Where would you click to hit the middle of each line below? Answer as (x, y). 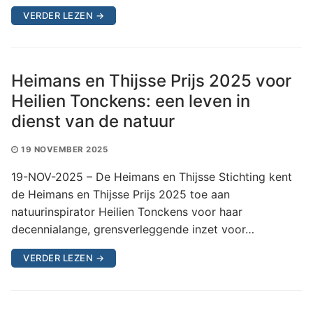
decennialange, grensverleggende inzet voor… (133, 229)
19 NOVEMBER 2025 (64, 149)
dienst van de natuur (93, 121)
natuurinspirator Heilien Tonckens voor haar (127, 211)
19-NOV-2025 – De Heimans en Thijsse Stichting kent (152, 176)
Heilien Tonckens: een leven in (131, 101)
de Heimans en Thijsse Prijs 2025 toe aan (121, 194)
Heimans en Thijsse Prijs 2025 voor (151, 80)
